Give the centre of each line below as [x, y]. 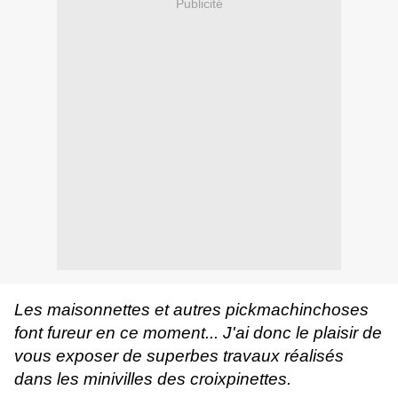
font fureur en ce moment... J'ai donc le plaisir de [198, 333]
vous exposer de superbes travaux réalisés [179, 356]
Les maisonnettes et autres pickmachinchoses [191, 310]
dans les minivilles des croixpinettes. [153, 379]
